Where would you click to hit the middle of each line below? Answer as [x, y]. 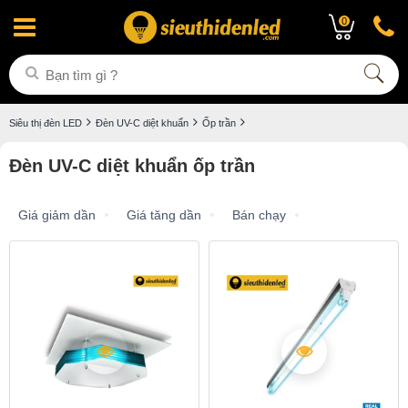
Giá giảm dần [57, 214]
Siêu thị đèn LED [46, 123]
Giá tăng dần [164, 214]
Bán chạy [259, 214]
